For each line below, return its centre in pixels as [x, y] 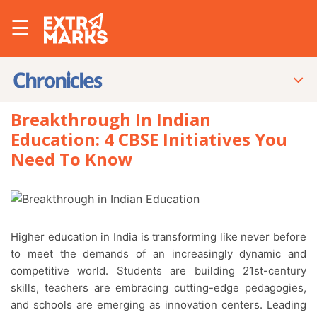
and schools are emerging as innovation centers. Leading [158, 305]
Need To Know [72, 159]
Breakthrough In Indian [111, 119]
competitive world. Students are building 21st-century [158, 271]
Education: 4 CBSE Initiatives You [149, 139]
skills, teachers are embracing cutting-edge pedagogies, [158, 288]
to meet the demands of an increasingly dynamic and [158, 254]
